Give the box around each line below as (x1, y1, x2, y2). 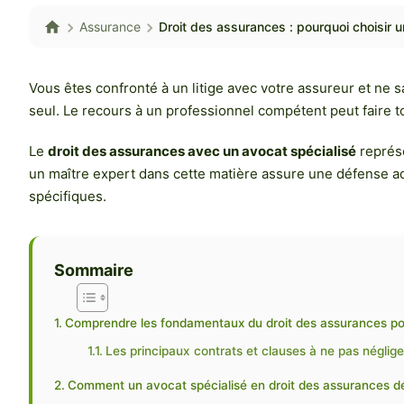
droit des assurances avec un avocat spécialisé (48, 142, 356, 161)
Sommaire (54, 261, 133, 280)
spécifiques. (29, 188, 106, 206)
